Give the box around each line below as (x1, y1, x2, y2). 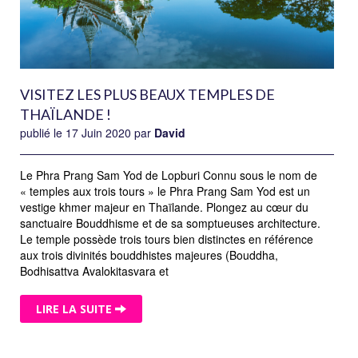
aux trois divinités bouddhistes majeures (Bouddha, (20, 247, 278, 264)
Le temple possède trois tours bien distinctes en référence (20, 231, 313, 248)
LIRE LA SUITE (36, 300, 115, 316)
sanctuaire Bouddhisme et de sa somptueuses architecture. (20, 215, 320, 232)
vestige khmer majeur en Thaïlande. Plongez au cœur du (20, 199, 308, 216)
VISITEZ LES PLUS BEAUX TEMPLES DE (20, 86, 275, 104)
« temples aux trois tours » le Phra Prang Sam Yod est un (20, 183, 310, 200)
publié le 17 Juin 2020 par (20, 125, 154, 141)
